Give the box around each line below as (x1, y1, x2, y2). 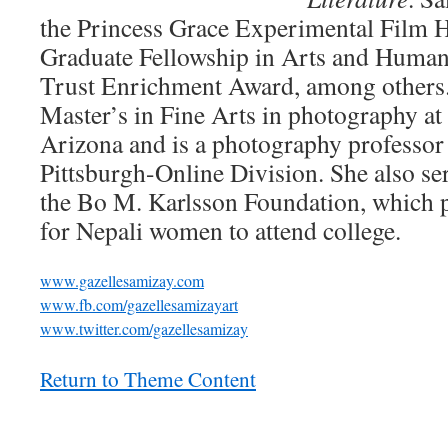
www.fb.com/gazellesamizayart (40, 293, 238, 315)
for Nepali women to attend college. (40, 212, 416, 247)
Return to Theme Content (40, 364, 256, 393)
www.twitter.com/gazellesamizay (40, 317, 248, 339)
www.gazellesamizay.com (40, 269, 204, 291)
